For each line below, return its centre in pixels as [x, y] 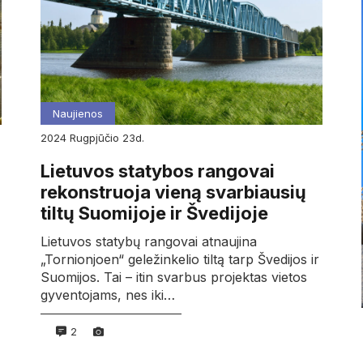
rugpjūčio [99, 138]
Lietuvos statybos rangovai [157, 171]
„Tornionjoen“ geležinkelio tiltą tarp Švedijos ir [179, 260]
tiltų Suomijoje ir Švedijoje [154, 214]
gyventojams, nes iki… [107, 295]
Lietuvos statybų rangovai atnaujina [148, 242]
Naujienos [77, 113]
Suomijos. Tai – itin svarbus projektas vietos [173, 278]
